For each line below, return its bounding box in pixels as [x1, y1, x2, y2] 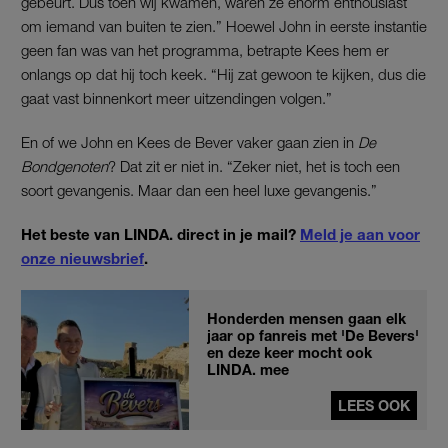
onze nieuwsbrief [21, 248, 144, 267]
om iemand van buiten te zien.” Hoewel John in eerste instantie [21, 16, 427, 35]
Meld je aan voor [300, 224, 420, 243]
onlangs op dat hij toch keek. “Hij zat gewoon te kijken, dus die [21, 64, 426, 83]
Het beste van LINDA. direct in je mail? [21, 224, 300, 243]
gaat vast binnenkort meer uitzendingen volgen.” [21, 88, 332, 107]
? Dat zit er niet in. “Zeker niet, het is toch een [108, 156, 400, 175]
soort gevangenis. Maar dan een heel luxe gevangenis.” [21, 180, 377, 199]
